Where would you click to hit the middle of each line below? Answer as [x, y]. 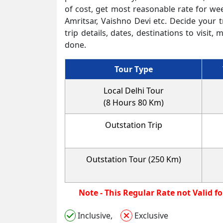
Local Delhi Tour [133, 90]
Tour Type [133, 69]
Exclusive [150, 215]
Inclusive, [98, 215]
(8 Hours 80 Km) [133, 102]
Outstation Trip [133, 125]
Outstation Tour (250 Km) [133, 159]
